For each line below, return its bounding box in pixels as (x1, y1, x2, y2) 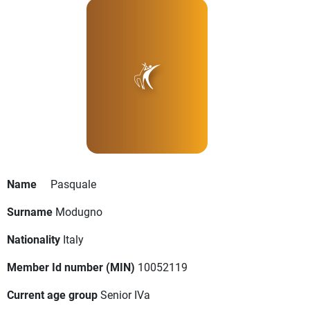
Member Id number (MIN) (7, 259, 135, 275)
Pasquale (51, 176, 96, 192)
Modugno (55, 204, 102, 219)
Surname (7, 204, 53, 219)
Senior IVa (100, 287, 150, 302)
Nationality (7, 232, 60, 247)
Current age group (7, 287, 98, 302)
